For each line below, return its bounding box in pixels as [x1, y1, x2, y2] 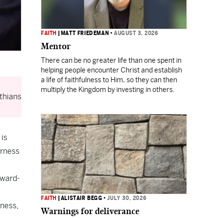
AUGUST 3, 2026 [114, 30, 159, 36]
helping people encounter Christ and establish [41, 66, 182, 74]
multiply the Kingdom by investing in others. [41, 86, 176, 93]
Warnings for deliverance [41, 206, 139, 217]
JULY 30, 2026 [107, 195, 147, 201]
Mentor [41, 41, 71, 52]
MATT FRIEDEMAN [60, 30, 109, 36]
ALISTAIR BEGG [60, 195, 103, 201]
